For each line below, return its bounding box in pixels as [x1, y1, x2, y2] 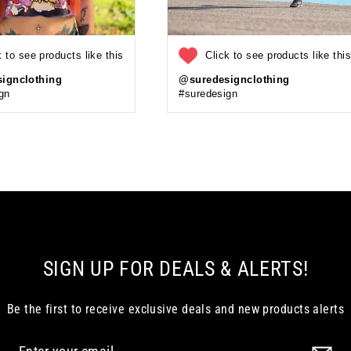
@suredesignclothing [179, 73, 290, 85]
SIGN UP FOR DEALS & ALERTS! [42, 256, 309, 280]
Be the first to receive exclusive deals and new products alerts [6, 301, 345, 317]
